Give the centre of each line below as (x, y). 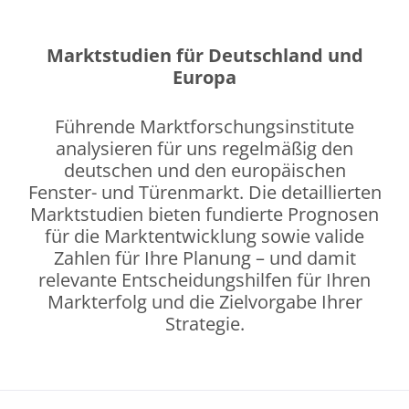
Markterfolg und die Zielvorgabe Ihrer (204, 301)
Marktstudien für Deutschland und (204, 55)
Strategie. (204, 323)
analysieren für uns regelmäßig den (204, 148)
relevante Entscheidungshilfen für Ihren (204, 279)
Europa (204, 77)
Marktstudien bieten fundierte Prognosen (204, 214)
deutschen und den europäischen (204, 170)
